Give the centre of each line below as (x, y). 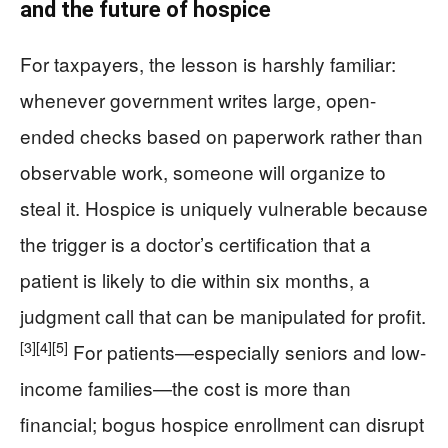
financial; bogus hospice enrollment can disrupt (222, 423)
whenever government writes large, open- (198, 99)
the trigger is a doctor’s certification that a (195, 243)
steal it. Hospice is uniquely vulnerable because (224, 207)
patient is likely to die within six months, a (195, 279)
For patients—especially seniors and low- (247, 351)
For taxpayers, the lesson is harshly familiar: (208, 63)
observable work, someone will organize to (203, 171)
